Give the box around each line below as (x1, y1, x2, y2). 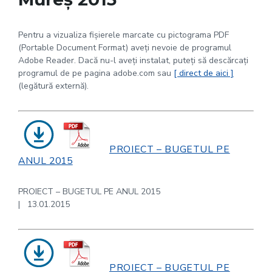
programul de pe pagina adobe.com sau (18, 67, 174, 79)
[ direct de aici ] (174, 67, 234, 79)
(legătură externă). (18, 80, 89, 92)
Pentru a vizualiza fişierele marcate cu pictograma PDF (18, 29, 229, 41)
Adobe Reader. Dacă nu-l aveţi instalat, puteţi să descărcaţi (18, 55, 248, 66)
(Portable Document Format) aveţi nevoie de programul (18, 42, 231, 53)
